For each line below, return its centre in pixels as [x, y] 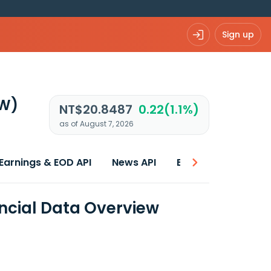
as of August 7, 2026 [96, 124]
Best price [201, 162]
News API [134, 162]
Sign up [238, 34]
